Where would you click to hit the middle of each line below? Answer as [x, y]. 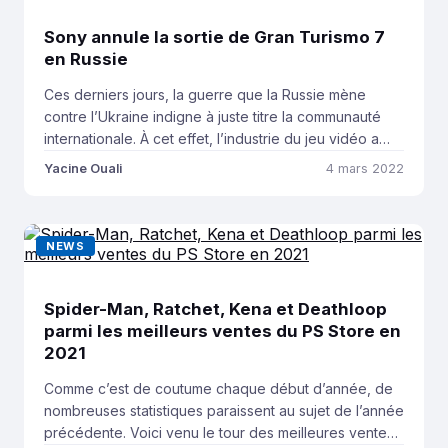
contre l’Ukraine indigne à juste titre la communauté [212, 116]
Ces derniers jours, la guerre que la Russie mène [205, 94]
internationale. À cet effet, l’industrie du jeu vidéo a [211, 138]
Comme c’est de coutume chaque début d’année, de [218, 388]
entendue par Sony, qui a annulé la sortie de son [204, 204]
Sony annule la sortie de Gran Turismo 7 [214, 36]
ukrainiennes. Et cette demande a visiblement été [206, 182]
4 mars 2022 [365, 168]
